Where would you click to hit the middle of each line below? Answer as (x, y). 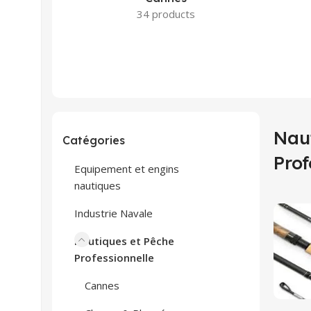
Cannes (102, 285)
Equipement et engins (127, 169)
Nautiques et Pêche (124, 241)
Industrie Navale (114, 213)
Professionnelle (114, 258)
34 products (166, 14)
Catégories (94, 140)
